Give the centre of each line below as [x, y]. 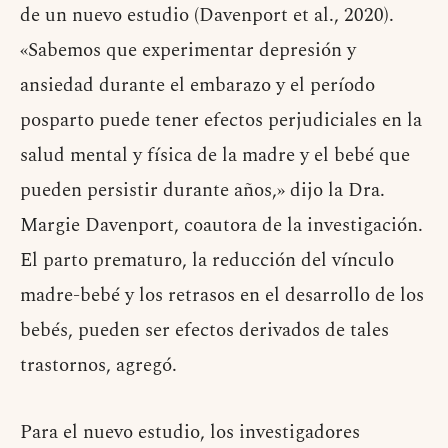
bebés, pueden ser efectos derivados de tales [204, 330]
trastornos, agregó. [98, 365]
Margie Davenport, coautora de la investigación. [221, 225]
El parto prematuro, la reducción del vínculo [207, 260]
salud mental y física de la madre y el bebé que [215, 155]
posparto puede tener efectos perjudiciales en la [221, 120]
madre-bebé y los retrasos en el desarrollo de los [222, 295]
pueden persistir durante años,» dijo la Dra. [202, 190]
